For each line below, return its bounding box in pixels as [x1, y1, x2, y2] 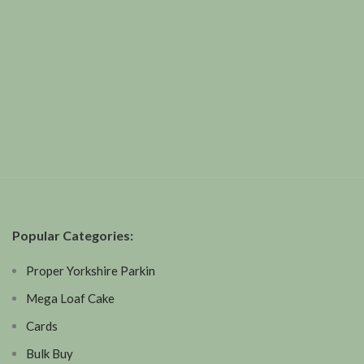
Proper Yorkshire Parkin [26, 263, 155, 278]
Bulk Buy [26, 346, 73, 361]
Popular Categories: [12, 227, 133, 243]
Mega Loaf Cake [26, 291, 115, 305]
